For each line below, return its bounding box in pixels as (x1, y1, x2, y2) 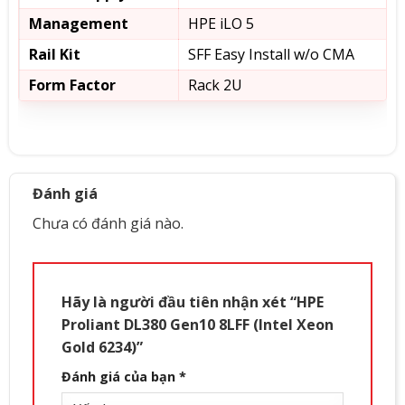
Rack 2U (187, 74, 242, 95)
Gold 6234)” (61, 336, 146, 357)
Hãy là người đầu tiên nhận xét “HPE (61, 291, 324, 312)
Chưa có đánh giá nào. (32, 212, 184, 233)
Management (28, 13, 128, 33)
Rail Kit (28, 43, 80, 64)
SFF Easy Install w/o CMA (187, 43, 354, 64)
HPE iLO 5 (187, 13, 254, 33)
